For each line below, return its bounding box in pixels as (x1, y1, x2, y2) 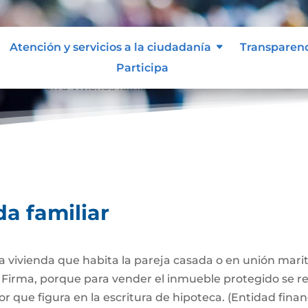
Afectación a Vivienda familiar (3, 78, 158, 91)
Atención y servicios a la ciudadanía (9, 40, 211, 54)
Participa (115, 60, 168, 74)
